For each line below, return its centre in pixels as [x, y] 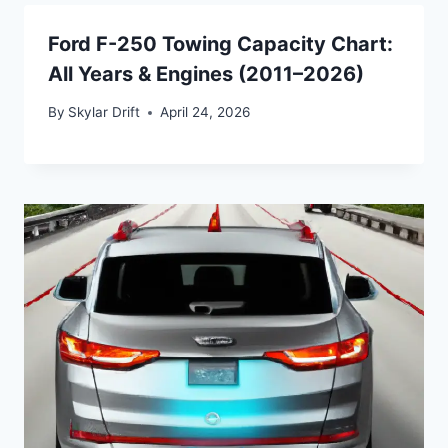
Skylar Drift [104, 112]
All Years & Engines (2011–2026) [206, 73]
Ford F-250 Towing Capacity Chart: [220, 43]
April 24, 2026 [205, 112]
